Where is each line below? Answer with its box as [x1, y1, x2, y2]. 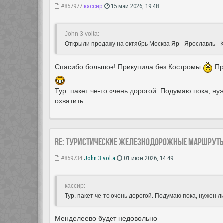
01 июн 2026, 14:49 [122, 154, 173, 162]
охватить [55, 97, 83, 105]
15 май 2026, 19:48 [110, 2, 159, 10]
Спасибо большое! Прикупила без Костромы [55, 63, 203, 71]
